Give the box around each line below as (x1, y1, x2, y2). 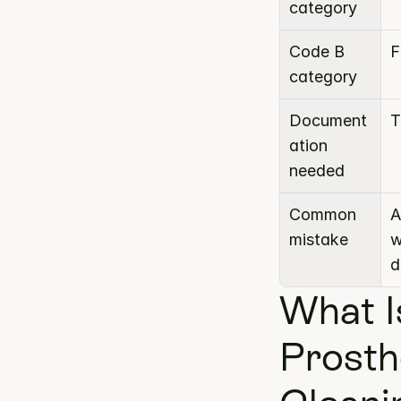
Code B (289, 42, 345, 61)
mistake (289, 230, 348, 249)
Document (289, 111, 367, 130)
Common (289, 205, 356, 224)
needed (289, 161, 345, 180)
